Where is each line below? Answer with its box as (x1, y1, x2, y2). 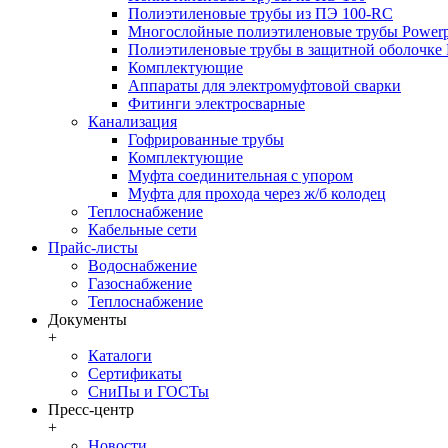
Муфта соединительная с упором (128, 167, 353, 184)
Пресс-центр (48, 401, 134, 418)
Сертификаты (88, 365, 182, 382)
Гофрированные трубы (128, 131, 284, 148)
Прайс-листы (48, 239, 138, 256)
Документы (48, 311, 127, 328)
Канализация (88, 113, 177, 130)
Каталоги (88, 347, 152, 364)
